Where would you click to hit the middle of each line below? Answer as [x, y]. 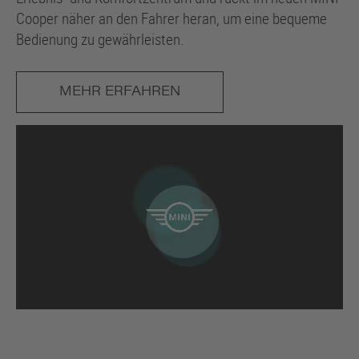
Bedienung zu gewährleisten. [100, 38]
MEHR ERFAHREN [120, 93]
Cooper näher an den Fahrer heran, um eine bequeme [171, 18]
